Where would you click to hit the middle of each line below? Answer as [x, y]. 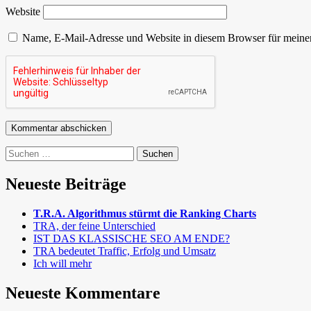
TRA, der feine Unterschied [94, 226]
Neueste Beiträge [66, 184]
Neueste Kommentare [83, 293]
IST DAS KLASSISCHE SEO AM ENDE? [132, 238]
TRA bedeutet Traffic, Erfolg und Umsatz [125, 251]
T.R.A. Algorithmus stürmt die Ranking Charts [145, 213]
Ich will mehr [62, 263]
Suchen [21, 152]
